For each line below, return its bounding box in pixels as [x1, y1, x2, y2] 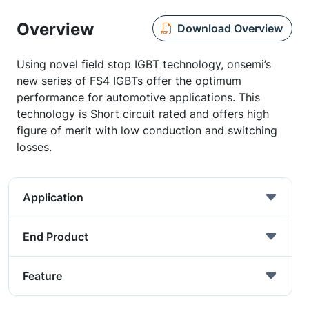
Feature [23, 269, 62, 283]
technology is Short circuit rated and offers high [17, 107, 269, 121]
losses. [17, 140, 52, 154]
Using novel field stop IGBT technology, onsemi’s [17, 57, 271, 71]
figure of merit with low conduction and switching [17, 123, 277, 137]
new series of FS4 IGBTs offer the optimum [17, 74, 241, 88]
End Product [23, 230, 88, 243]
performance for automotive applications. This [17, 90, 260, 104]
